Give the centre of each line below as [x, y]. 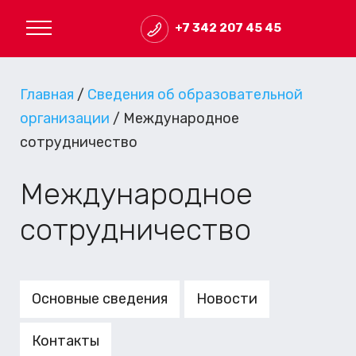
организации [65, 118]
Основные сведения [100, 298]
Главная [47, 94]
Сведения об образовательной [195, 94]
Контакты [66, 341]
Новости [227, 298]
